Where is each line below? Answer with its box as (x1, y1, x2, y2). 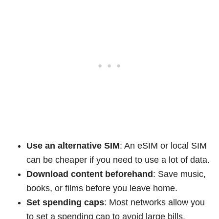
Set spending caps (26, 197, 104, 207)
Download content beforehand (26, 169, 153, 179)
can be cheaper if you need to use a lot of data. (26, 154, 210, 165)
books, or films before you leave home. (26, 183, 177, 193)
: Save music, (153, 169, 206, 179)
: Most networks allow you (104, 197, 205, 207)
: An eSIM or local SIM (120, 140, 207, 151)
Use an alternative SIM (26, 140, 120, 151)
